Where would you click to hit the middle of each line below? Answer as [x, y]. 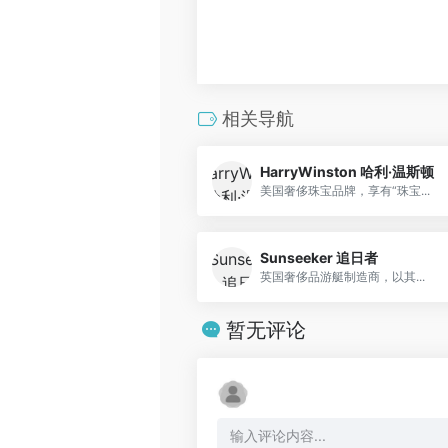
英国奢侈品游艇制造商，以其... [342, 277]
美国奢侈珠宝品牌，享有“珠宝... [345, 191]
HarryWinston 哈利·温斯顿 [347, 172]
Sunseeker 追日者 [319, 258]
